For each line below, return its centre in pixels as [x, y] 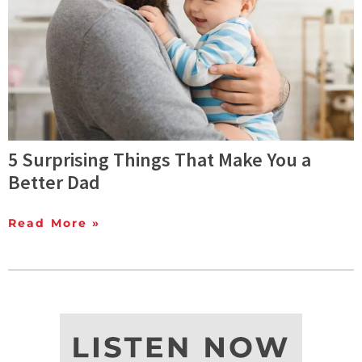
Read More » [55, 223]
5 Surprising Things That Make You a [160, 159]
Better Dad [54, 182]
